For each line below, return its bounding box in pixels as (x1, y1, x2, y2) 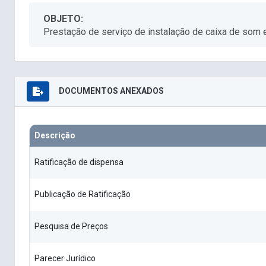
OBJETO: (43, 13, 83, 25)
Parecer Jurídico (34, 254, 96, 264)
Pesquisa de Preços (34, 221, 108, 232)
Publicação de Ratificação (34, 189, 131, 199)
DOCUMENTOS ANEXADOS (59, 85, 164, 96)
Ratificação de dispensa (34, 157, 123, 167)
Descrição (34, 131, 75, 141)
